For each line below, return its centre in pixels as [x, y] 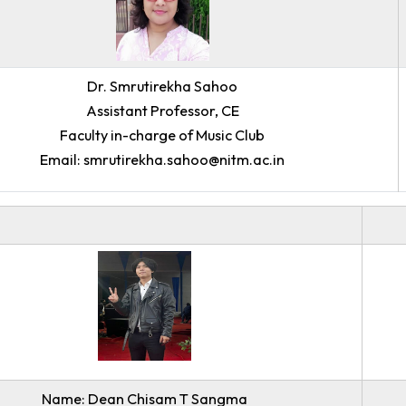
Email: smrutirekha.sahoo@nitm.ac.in [226, 222]
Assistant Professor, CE [226, 168]
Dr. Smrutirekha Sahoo [226, 141]
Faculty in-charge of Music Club [226, 195]
